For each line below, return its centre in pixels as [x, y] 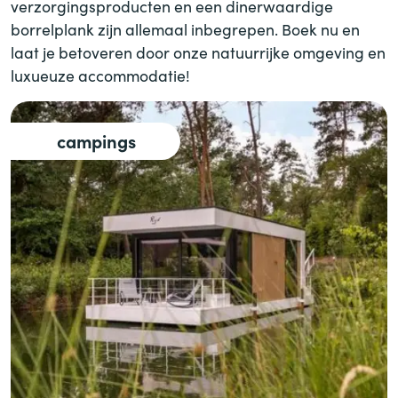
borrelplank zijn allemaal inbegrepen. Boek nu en [185, 29]
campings [96, 141]
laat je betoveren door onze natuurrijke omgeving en [198, 52]
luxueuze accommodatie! [100, 76]
